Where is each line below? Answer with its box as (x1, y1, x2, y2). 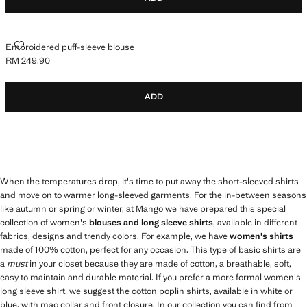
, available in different (213, 217, 297, 228)
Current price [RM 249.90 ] (5, 60, 113, 72)
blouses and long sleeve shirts (89, 217, 213, 228)
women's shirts (230, 230, 293, 242)
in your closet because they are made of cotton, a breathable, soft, (27, 258, 291, 269)
